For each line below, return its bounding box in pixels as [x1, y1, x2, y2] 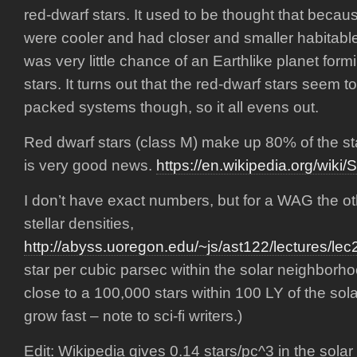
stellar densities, [24, 215, 134, 232]
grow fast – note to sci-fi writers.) [24, 308, 242, 324]
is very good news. [24, 157, 156, 174]
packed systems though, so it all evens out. [24, 99, 319, 116]
